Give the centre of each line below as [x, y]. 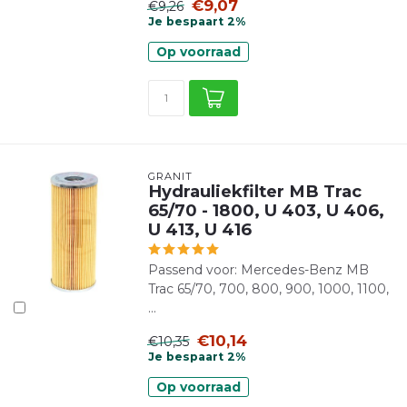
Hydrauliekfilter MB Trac [254, 191]
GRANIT [170, 176]
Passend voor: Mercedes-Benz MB [258, 270]
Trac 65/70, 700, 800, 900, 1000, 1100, [268, 289]
